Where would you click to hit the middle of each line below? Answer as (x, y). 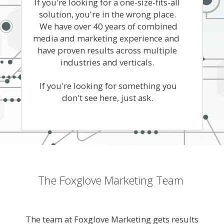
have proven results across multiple (107, 50)
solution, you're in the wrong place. (107, 14)
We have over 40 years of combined (107, 26)
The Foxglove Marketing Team (112, 180)
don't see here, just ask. (107, 98)
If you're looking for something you (107, 86)
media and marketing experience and (107, 38)
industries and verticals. (107, 62)
